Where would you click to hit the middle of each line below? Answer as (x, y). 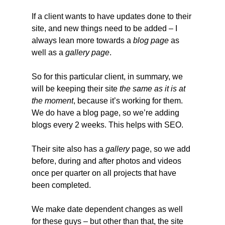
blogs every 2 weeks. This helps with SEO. (107, 125)
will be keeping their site (75, 88)
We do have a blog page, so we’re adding (106, 113)
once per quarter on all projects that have (105, 173)
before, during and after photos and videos (107, 161)
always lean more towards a (82, 40)
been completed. (61, 185)
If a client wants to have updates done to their (112, 16)
